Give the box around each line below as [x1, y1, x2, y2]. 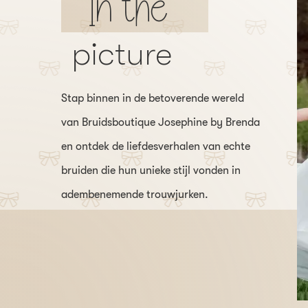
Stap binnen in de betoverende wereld [61, 91, 244, 104]
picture [71, 34, 172, 73]
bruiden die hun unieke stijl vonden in [61, 164, 241, 177]
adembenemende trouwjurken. [61, 188, 208, 201]
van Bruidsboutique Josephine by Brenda [61, 115, 260, 129]
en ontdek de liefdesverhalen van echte [61, 140, 250, 153]
